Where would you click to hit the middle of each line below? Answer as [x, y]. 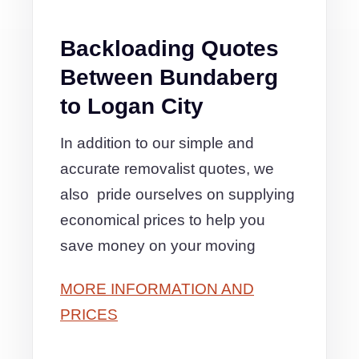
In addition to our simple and [157, 143]
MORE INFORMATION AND [157, 289]
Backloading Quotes [169, 48]
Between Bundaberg [169, 77]
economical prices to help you [163, 220]
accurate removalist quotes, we [167, 169]
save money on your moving [158, 246]
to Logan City [132, 106]
